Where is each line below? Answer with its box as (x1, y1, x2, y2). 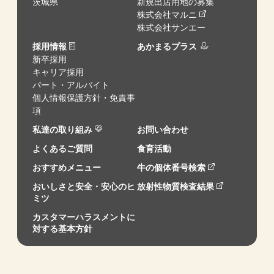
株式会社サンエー (137, 22, 206, 32)
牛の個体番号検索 (137, 162, 206, 172)
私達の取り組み (32, 124, 93, 135)
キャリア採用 (32, 67, 84, 77)
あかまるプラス (137, 41, 197, 51)
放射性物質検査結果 (137, 181, 214, 191)
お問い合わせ (137, 124, 188, 135)
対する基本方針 (32, 223, 93, 234)
